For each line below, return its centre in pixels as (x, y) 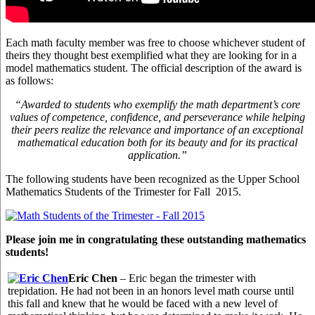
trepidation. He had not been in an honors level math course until (151, 291)
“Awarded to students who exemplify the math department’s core (157, 105)
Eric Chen (94, 278)
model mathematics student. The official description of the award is (154, 68)
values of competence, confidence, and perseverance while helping (157, 117)
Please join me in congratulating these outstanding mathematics (156, 240)
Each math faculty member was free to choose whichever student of (155, 43)
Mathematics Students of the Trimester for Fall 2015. (123, 192)
